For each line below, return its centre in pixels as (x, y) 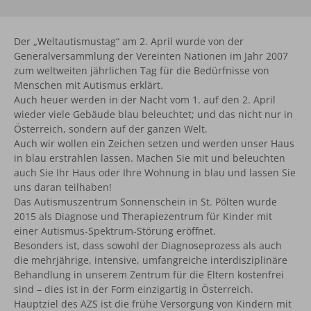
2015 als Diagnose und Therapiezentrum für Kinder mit (143, 217)
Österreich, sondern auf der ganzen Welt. (111, 129)
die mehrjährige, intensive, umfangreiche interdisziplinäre (151, 260)
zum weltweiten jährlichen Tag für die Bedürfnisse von (142, 71)
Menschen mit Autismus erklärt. (89, 85)
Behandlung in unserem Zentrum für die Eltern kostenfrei (149, 275)
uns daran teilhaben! (63, 187)
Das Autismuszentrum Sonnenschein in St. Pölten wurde (145, 202)
